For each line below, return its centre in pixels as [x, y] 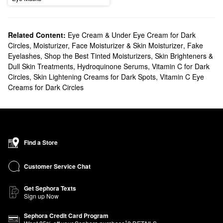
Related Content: [37, 35]
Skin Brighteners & [184, 56]
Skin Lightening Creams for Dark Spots [95, 77]
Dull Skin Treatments [41, 66]
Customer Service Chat [57, 166]
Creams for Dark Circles [46, 87]
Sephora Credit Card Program [66, 216]
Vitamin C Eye [182, 77]
